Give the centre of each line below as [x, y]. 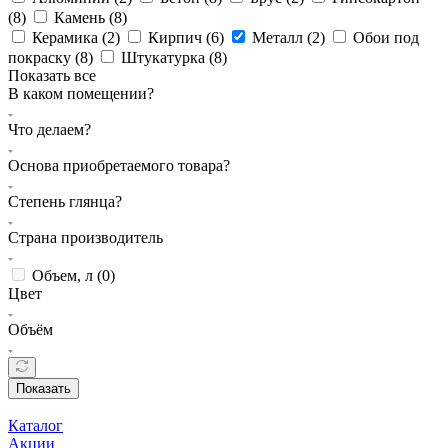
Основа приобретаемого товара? [119, 166]
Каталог [35, 426]
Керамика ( [69, 38]
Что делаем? [49, 130]
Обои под [386, 38]
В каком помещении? [81, 94]
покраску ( [44, 58]
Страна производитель [85, 238]
